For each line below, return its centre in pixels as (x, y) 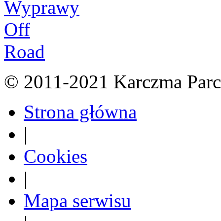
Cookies (55, 156)
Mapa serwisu (77, 200)
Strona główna (80, 111)
